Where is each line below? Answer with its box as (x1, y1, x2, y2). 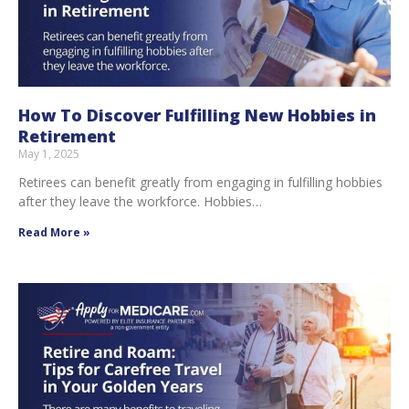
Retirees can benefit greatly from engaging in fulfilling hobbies (18, 173, 383, 191)
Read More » (18, 224, 90, 240)
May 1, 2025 (18, 145, 79, 162)
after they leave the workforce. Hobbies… (18, 192, 262, 210)
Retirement (18, 124, 116, 147)
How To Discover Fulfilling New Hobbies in (18, 103, 376, 126)
